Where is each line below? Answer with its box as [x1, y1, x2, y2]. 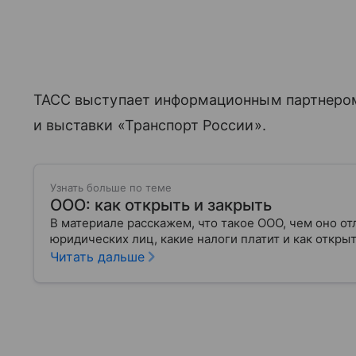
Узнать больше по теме [50, 181, 172, 194]
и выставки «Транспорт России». [33, 117, 266, 133]
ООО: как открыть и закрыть [50, 195, 272, 215]
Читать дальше [50, 249, 145, 265]
